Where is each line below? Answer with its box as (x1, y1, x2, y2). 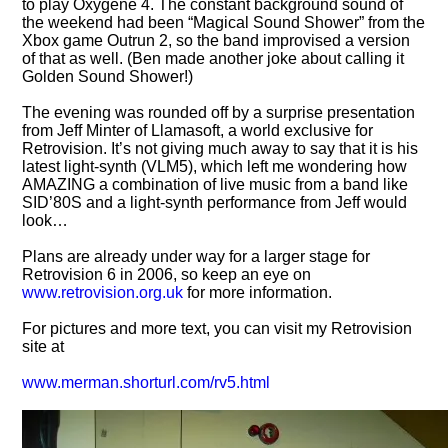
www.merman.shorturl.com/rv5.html (22, 373, 271, 391)
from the (364, 13, 426, 31)
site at (22, 337, 65, 355)
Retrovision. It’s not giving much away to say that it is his (22, 139, 419, 157)
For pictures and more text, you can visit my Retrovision (22, 319, 413, 337)
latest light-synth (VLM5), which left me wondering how (22, 157, 408, 175)
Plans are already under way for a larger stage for (22, 247, 371, 265)
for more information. (183, 283, 333, 301)
